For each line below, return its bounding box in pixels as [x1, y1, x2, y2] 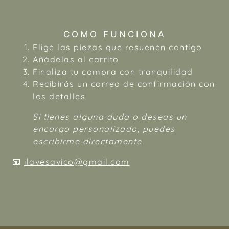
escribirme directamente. [33, 136, 144, 147]
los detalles [33, 91, 85, 102]
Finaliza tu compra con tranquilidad [33, 66, 193, 77]
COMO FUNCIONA [63, 29, 166, 40]
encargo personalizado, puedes [33, 124, 175, 134]
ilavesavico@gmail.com [24, 156, 130, 167]
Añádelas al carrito [33, 54, 119, 65]
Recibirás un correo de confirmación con [33, 79, 215, 89]
